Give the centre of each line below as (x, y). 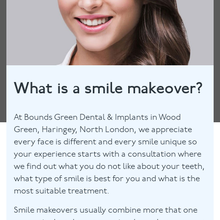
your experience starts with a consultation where (108, 155)
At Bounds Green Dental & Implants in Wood (97, 118)
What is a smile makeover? (108, 88)
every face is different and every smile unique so (106, 142)
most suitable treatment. (62, 192)
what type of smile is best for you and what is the (107, 179)
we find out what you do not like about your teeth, (110, 167)
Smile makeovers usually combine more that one (106, 210)
